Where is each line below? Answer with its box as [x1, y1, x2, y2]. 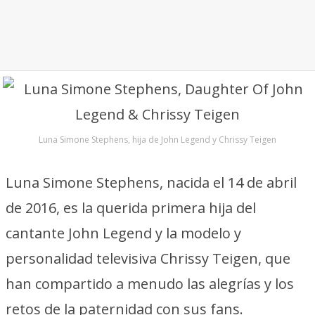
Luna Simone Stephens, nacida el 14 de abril [6, 173, 297, 192]
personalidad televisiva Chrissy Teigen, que [6, 249, 290, 268]
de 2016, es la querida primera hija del [6, 198, 256, 217]
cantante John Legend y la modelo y [6, 224, 241, 243]
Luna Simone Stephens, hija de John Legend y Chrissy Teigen [39, 134, 276, 146]
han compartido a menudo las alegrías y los [6, 274, 294, 293]
